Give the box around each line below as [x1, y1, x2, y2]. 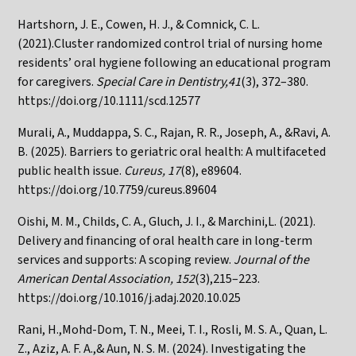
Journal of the [234, 250, 310, 269]
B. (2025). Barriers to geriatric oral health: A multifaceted [17, 142, 327, 161]
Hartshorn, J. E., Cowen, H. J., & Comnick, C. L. [17, 15, 261, 33]
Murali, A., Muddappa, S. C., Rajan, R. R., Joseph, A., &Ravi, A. [17, 123, 331, 141]
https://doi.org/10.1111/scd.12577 [17, 91, 201, 110]
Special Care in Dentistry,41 [96, 72, 242, 91]
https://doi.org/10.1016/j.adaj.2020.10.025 [17, 288, 242, 307]
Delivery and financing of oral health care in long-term [17, 231, 313, 250]
